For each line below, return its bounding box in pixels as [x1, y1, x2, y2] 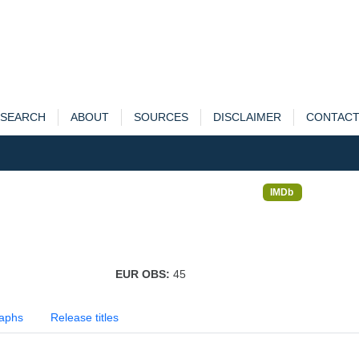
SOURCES [133, 111, 188, 123]
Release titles [50, 311, 119, 324]
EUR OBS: [115, 268, 173, 280]
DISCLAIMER [212, 111, 281, 123]
